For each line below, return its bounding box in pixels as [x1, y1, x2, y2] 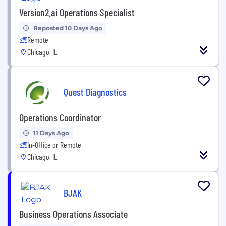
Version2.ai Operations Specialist [19, 6, 135, 18]
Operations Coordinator [19, 110, 101, 123]
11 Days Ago [33, 129, 69, 137]
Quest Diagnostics [64, 86, 127, 98]
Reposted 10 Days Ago [33, 24, 102, 32]
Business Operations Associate [19, 207, 128, 220]
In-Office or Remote [27, 139, 81, 149]
